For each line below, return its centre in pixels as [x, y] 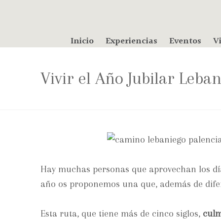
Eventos [185, 41]
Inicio [82, 41]
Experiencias [131, 41]
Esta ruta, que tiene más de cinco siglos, [122, 213]
